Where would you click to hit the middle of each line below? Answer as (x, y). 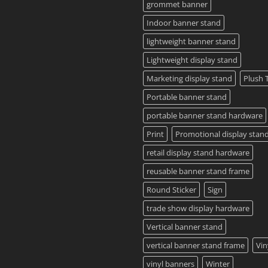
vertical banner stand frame (196, 246)
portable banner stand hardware (205, 116)
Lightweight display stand (192, 60)
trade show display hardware (198, 208)
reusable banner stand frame (198, 171)
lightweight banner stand (191, 42)
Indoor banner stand (184, 23)
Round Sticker (171, 190)
